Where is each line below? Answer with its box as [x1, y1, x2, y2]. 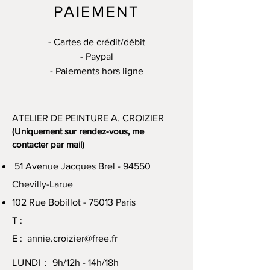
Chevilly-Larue [12, 179, 73, 189]
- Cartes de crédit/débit [48, 37, 145, 47]
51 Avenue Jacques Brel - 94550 [12, 161, 151, 171]
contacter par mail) [12, 139, 84, 149]
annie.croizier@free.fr [27, 233, 118, 243]
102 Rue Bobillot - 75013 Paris [12, 197, 136, 207]
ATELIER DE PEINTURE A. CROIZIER [12, 113, 164, 123]
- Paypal [80, 51, 113, 61]
